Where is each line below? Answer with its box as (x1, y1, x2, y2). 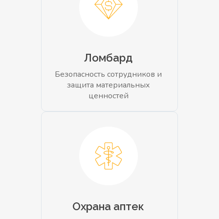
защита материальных (66, 79, 150, 90)
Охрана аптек (72, 199, 144, 213)
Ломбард (84, 51, 132, 64)
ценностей (88, 90, 129, 101)
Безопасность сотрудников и (55, 68, 162, 80)
